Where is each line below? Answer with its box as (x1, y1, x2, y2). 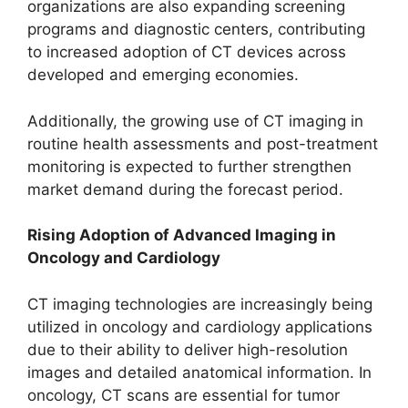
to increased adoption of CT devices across (27, 43, 346, 61)
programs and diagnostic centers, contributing (27, 20, 365, 38)
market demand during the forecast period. (27, 179, 343, 199)
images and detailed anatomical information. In (27, 362, 372, 382)
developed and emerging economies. (27, 66, 299, 84)
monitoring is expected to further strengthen (27, 157, 352, 176)
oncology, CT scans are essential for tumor (27, 385, 340, 404)
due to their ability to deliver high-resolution (27, 340, 348, 359)
